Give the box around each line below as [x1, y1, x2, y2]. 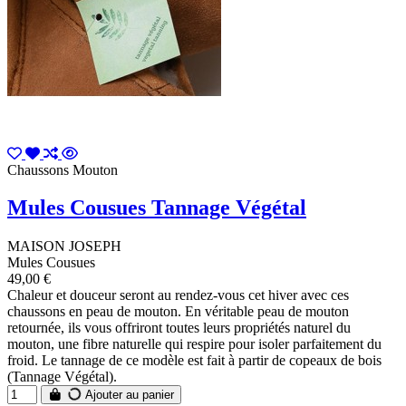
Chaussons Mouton [7, 161, 118, 178]
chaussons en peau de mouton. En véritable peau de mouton [7, 304, 349, 320]
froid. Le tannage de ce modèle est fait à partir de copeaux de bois [7, 353, 382, 369]
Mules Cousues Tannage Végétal [7, 196, 306, 220]
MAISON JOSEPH [7, 238, 121, 255]
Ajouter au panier [82, 388, 175, 402]
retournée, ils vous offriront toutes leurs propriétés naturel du [7, 320, 351, 336]
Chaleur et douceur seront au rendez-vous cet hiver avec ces [7, 287, 349, 304]
